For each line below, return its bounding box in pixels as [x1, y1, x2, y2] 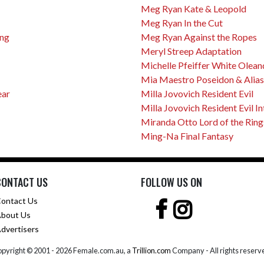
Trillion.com [131, 246, 171, 255]
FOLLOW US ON [141, 174, 202, 190]
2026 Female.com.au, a [55, 246, 132, 255]
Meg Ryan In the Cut [141, 17, 223, 28]
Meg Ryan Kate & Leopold [141, 3, 246, 14]
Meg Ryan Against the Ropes [141, 31, 257, 42]
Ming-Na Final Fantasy [141, 130, 233, 141]
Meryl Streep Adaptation [141, 45, 242, 57]
